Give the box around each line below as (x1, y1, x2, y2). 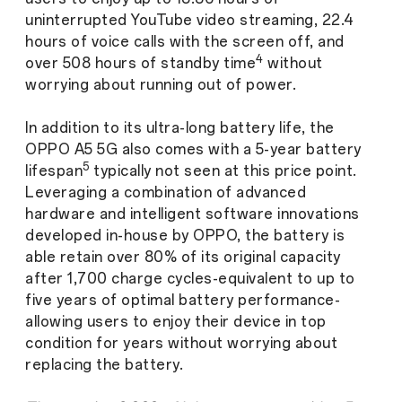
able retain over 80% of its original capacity (25, 248, 341, 266)
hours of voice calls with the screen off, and (25, 32, 345, 50)
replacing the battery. (25, 355, 183, 373)
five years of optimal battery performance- (25, 291, 340, 309)
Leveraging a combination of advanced (25, 183, 306, 201)
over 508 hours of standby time (25, 54, 256, 72)
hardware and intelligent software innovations (25, 205, 360, 223)
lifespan (25, 162, 83, 179)
